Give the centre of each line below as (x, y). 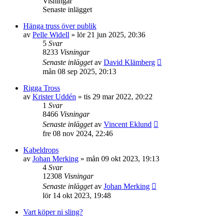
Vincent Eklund (128, 124)
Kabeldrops (41, 150)
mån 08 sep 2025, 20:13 (79, 71)
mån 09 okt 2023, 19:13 (123, 159)
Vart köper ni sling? (53, 212)
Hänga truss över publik (60, 26)
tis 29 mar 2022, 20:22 (118, 97)
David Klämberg (129, 62)
